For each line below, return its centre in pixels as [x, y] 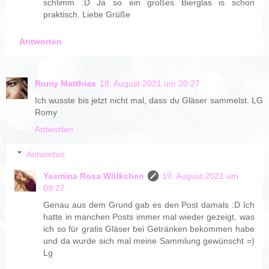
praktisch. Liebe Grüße [87, 14]
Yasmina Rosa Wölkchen [94, 176]
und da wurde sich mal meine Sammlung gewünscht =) [149, 240]
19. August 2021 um [201, 176]
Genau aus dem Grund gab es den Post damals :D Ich [149, 204]
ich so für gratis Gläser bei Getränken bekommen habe [149, 228]
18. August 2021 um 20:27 [150, 83]
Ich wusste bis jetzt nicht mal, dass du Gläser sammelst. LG [149, 100]
